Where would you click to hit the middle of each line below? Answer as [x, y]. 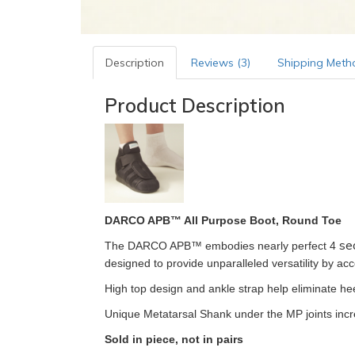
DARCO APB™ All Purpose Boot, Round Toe [223, 220]
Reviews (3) [221, 63]
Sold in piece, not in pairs [174, 339]
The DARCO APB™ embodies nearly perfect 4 [222, 246]
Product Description [195, 105]
